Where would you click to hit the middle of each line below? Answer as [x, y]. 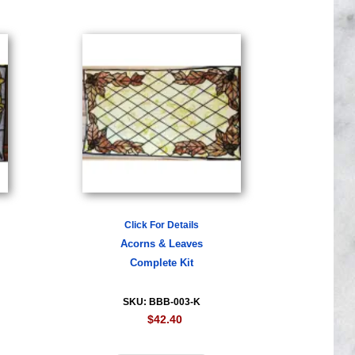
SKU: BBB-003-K [161, 302]
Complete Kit [161, 263]
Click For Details [161, 225]
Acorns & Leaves [161, 244]
